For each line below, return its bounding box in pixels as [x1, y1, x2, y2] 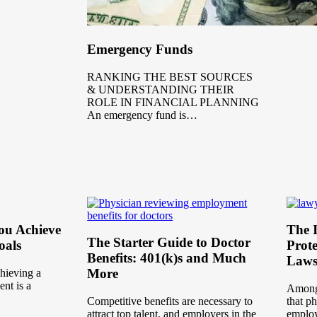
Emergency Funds [87, 41, 193, 57]
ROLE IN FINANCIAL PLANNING [87, 96, 260, 108]
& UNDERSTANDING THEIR [87, 83, 235, 96]
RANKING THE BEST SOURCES [87, 70, 253, 83]
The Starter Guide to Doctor [87, 235, 251, 250]
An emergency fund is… [87, 108, 198, 121]
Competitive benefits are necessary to [87, 295, 253, 308]
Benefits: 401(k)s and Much [87, 250, 247, 266]
